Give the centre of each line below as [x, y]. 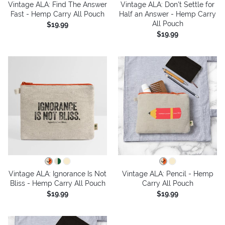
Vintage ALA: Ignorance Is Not [58, 174]
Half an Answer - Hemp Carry [167, 14]
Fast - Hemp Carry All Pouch [58, 14]
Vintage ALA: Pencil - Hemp [167, 174]
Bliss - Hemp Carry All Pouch [58, 183]
